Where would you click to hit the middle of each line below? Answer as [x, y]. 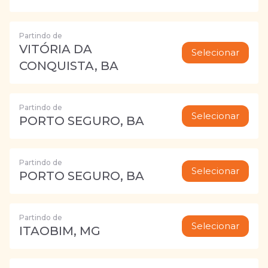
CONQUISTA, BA [69, 66]
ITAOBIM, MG [60, 231]
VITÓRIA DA [56, 49]
